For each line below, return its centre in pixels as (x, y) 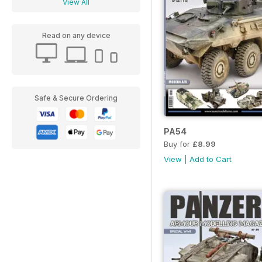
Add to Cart (211, 159)
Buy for (178, 144)
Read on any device (76, 35)
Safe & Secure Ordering (76, 98)
